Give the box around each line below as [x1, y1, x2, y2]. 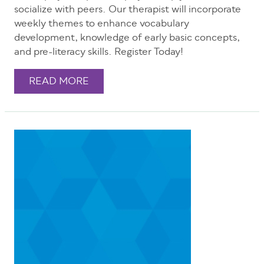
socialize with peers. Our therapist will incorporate [14, 2, 241, 18]
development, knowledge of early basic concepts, [14, 31, 240, 47]
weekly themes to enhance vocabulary [14, 16, 189, 32]
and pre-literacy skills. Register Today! [14, 45, 183, 61]
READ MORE [29, 74, 89, 90]
